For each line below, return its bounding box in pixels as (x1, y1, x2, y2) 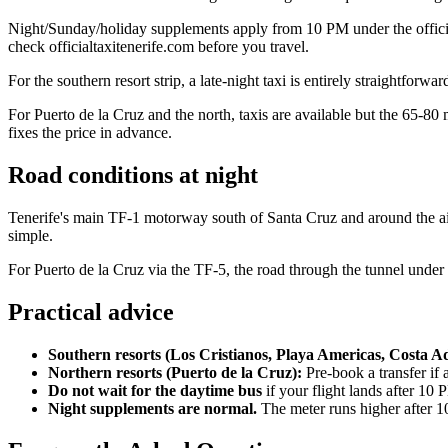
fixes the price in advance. (8, 124, 172, 142)
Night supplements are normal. (48, 399, 257, 417)
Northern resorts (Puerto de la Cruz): (48, 363, 302, 381)
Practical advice (8, 298, 174, 325)
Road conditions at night (8, 162, 258, 189)
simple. (8, 227, 53, 245)
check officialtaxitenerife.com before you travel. (8, 38, 309, 56)
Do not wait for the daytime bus (48, 381, 262, 399)
